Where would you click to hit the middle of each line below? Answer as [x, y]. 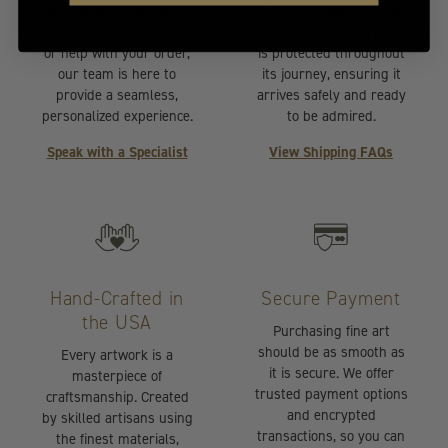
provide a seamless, [117, 94]
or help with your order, [117, 52]
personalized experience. [117, 115]
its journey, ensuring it [331, 73]
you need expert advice [117, 31]
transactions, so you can [331, 435]
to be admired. [331, 115]
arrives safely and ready [331, 94]
